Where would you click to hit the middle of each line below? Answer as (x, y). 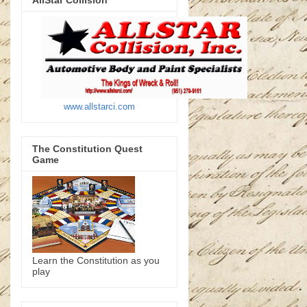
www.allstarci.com (99, 107)
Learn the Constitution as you (96, 260)
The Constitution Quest (87, 148)
